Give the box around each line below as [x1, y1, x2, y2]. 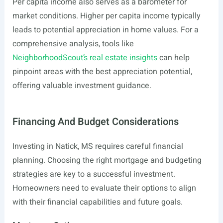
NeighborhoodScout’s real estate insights [12, 52, 157, 64]
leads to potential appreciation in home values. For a [12, 24, 199, 36]
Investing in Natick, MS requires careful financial [12, 140, 183, 152]
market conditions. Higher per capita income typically [12, 10, 201, 22]
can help [157, 52, 190, 64]
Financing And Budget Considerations [12, 114, 179, 129]
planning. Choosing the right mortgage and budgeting [12, 154, 202, 166]
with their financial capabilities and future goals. [12, 196, 183, 208]
